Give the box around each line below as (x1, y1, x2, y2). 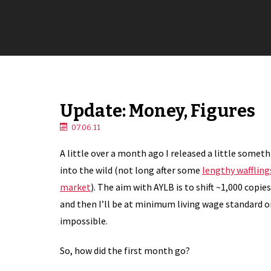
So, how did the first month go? (60, 244, 190, 256)
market (60, 180, 91, 193)
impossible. (60, 214, 108, 227)
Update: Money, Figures (60, 100, 255, 122)
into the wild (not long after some (60, 163, 202, 176)
